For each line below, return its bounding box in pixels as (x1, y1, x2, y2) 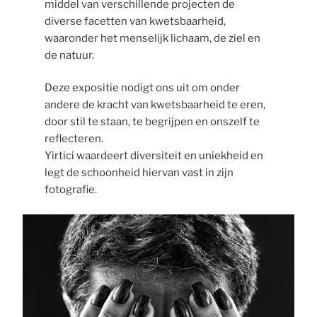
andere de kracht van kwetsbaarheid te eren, (44, 98, 265, 112)
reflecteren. (44, 132, 105, 146)
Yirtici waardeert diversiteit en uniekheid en (44, 149, 263, 163)
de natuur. (44, 48, 96, 62)
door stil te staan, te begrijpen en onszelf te (44, 115, 260, 129)
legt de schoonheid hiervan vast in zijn (44, 166, 234, 180)
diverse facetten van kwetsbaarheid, (44, 14, 226, 28)
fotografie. (44, 183, 97, 197)
